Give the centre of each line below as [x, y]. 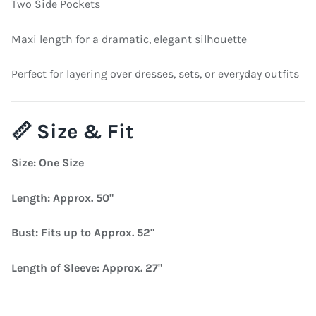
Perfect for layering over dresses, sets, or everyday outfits [155, 74]
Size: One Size [48, 163]
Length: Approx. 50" [62, 197]
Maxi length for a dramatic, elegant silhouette [129, 39]
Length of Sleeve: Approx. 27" [87, 268]
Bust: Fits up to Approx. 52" [83, 233]
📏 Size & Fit [72, 131]
